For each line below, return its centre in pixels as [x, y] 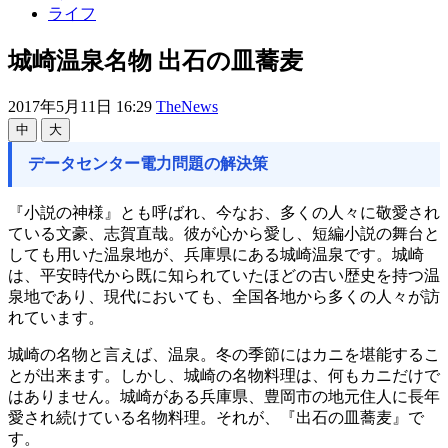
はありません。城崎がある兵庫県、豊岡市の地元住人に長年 [224, 396]
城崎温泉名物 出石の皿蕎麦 [155, 60]
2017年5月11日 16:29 [82, 106]
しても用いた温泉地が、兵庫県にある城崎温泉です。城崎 [216, 254]
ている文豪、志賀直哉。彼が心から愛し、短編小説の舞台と [224, 233]
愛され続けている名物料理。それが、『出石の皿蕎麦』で [216, 417]
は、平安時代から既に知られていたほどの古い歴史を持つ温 [224, 275]
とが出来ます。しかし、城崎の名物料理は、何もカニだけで [224, 375]
